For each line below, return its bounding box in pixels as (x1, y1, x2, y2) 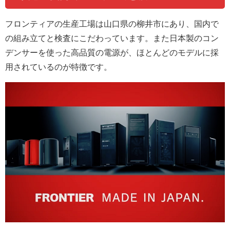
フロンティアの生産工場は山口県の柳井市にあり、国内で (5, 19, 219, 28)
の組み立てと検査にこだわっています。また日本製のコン (5, 33, 219, 42)
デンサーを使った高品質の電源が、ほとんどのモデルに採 (5, 48, 219, 56)
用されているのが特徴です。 (5, 62, 112, 71)
